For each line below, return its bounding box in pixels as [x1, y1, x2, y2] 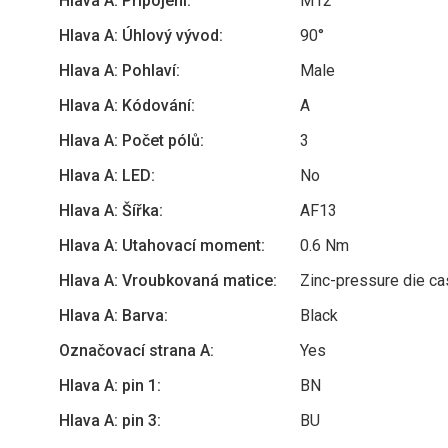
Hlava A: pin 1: [59, 376, 161, 395]
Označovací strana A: [59, 341, 214, 360]
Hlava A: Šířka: [59, 201, 163, 220]
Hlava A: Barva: [59, 306, 168, 325]
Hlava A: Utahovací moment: [59, 236, 265, 255]
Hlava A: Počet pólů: [59, 131, 204, 150]
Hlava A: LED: [59, 166, 155, 185]
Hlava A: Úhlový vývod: [59, 26, 223, 45]
